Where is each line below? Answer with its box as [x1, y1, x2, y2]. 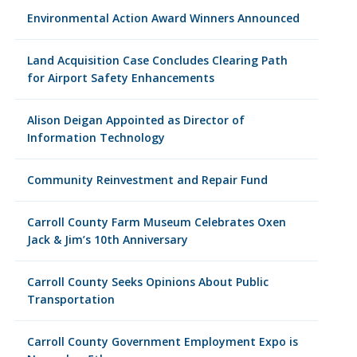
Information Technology [26, 130, 165, 145]
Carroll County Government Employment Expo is [26, 334, 298, 349]
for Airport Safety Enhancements [26, 70, 214, 85]
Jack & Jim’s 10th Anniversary [26, 232, 188, 247]
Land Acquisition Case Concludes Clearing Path [26, 53, 288, 68]
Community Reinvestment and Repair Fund [26, 172, 268, 187]
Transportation [26, 292, 115, 307]
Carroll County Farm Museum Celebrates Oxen [26, 214, 286, 229]
